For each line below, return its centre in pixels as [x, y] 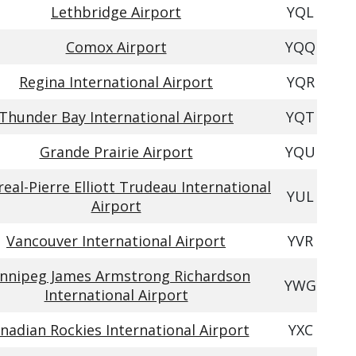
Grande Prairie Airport [116, 152]
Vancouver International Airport [116, 241]
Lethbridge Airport [116, 12]
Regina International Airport [116, 82]
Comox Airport [116, 47]
